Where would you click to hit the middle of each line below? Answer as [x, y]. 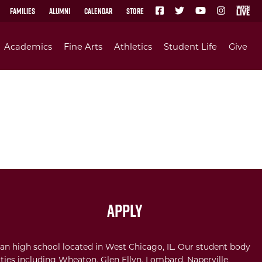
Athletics [133, 46]
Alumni [60, 11]
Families [23, 11]
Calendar [99, 11]
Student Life [190, 46]
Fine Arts [83, 46]
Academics [28, 46]
